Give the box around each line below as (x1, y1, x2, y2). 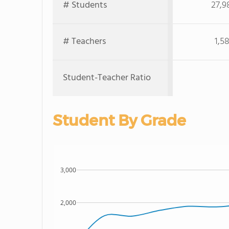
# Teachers (63, 34, 106, 49)
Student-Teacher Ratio (63, 71, 151, 85)
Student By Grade (53, 111, 186, 130)
